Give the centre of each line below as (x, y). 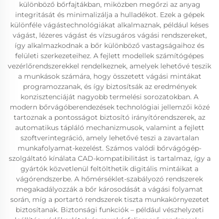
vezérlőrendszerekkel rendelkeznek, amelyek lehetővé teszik (109, 66)
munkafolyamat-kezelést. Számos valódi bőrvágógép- (109, 148)
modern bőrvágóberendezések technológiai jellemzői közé (109, 107)
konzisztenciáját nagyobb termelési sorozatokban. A (109, 97)
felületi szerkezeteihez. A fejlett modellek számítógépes (109, 56)
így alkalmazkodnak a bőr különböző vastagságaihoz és (109, 45)
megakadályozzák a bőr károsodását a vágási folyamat (109, 189)
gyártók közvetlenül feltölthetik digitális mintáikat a (109, 169)
